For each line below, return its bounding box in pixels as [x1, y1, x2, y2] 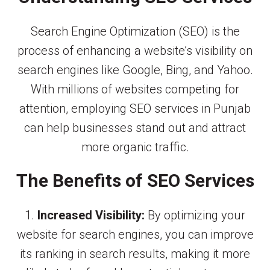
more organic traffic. [81, 139, 189, 154]
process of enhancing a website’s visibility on [17, 43, 253, 58]
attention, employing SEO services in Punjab [19, 101, 251, 116]
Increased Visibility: [37, 208, 145, 223]
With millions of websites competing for [31, 81, 239, 96]
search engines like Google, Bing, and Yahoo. [17, 62, 253, 77]
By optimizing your [145, 208, 245, 223]
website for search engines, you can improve [16, 227, 254, 242]
